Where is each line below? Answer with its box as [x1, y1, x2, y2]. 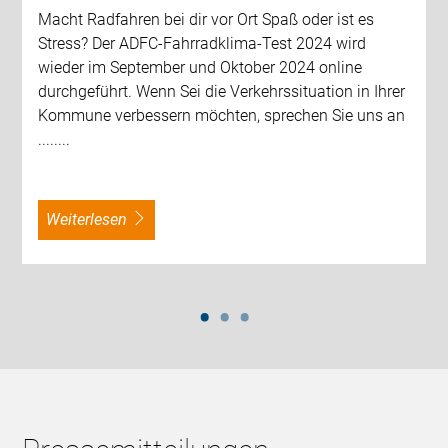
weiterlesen [60, 210, 128, 230]
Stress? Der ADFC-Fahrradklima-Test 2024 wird [38, 34, 367, 54]
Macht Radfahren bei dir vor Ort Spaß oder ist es [38, 10, 375, 30]
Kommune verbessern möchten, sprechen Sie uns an [38, 106, 406, 126]
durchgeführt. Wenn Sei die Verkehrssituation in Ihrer [38, 82, 406, 102]
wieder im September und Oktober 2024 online [38, 58, 363, 78]
